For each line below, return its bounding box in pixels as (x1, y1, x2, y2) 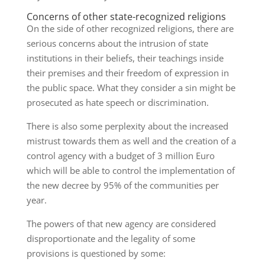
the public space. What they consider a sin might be (26, 82, 235, 94)
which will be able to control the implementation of (26, 164, 235, 177)
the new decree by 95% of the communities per (26, 179, 219, 192)
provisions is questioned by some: (26, 247, 166, 260)
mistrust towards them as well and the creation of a (26, 135, 236, 147)
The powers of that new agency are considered (26, 218, 216, 230)
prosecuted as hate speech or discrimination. (26, 96, 209, 109)
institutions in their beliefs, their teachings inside (26, 52, 224, 64)
